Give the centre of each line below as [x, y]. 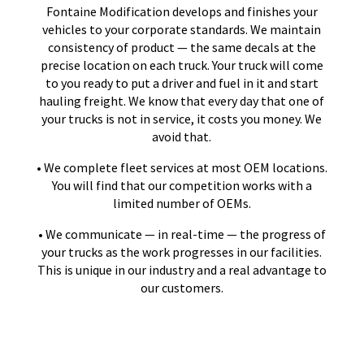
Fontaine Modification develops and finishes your [182, 11]
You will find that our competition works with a [182, 185]
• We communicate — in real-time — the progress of [182, 234]
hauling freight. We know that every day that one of [182, 100]
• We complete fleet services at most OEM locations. [182, 167]
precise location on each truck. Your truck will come [182, 65]
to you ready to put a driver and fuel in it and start [182, 82]
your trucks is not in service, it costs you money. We [182, 118]
